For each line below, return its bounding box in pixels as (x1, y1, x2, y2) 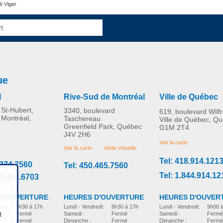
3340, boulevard (64, 107, 115, 114)
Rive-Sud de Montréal (64, 93, 145, 101)
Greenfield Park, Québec (64, 122, 142, 130)
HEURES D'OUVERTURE (64, 193, 144, 201)
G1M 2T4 (159, 123, 189, 132)
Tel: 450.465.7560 (64, 161, 128, 170)
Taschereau (64, 114, 101, 122)
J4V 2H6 (64, 130, 91, 138)
